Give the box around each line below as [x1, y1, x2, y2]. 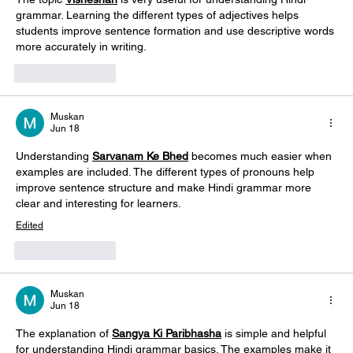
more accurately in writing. [16, 39, 147, 53]
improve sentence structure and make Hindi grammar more [16, 180, 314, 194]
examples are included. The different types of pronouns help [16, 165, 318, 178]
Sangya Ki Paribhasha [112, 326, 221, 340]
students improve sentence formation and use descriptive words [16, 24, 337, 37]
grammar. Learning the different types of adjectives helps [16, 8, 302, 21]
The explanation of [16, 326, 112, 340]
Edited [16, 219, 43, 231]
